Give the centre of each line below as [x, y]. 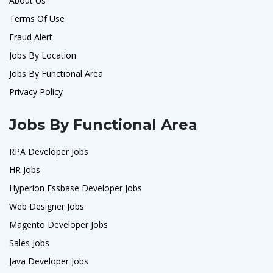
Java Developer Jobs [49, 261]
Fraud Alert [31, 37]
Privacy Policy [36, 91]
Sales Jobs [29, 243]
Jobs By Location [43, 55]
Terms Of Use [37, 18]
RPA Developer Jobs [49, 151]
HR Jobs [25, 169]
